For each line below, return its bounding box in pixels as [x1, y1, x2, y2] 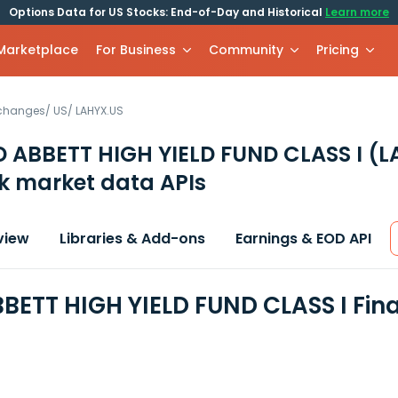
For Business [96, 41, 177, 59]
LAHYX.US [76, 103, 123, 118]
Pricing [316, 41, 360, 59]
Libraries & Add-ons [60, 228, 205, 249]
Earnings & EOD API [235, 228, 371, 249]
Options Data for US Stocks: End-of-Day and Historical [9, 4, 325, 20]
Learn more [325, 4, 389, 20]
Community [209, 41, 284, 59]
